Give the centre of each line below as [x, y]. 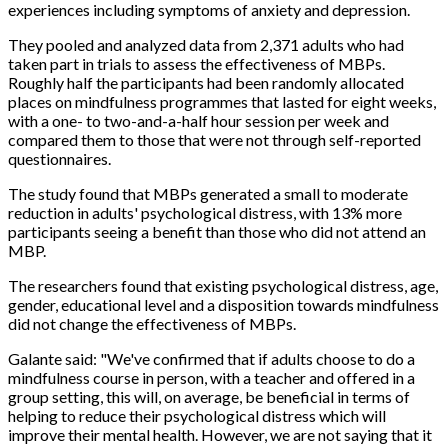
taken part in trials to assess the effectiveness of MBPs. [196, 63]
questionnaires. [59, 158]
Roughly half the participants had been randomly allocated [206, 82]
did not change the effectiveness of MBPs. [152, 323]
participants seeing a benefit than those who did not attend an [217, 231]
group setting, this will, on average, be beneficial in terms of [209, 396]
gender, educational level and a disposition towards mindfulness [223, 304]
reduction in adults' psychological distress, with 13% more [205, 212]
